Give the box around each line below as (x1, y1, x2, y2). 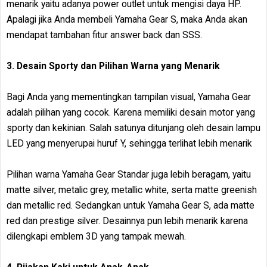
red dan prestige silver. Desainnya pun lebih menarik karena (7, 215, 248, 226)
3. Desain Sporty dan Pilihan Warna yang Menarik (7, 60, 220, 72)
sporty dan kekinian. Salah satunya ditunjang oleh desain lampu (7, 122, 260, 133)
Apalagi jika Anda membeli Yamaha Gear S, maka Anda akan (7, 13, 247, 25)
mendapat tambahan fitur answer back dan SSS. (7, 29, 202, 41)
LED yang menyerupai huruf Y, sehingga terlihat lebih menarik (7, 137, 252, 149)
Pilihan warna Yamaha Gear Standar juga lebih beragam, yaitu (7, 168, 251, 180)
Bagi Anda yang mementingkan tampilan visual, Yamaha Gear (7, 91, 251, 103)
